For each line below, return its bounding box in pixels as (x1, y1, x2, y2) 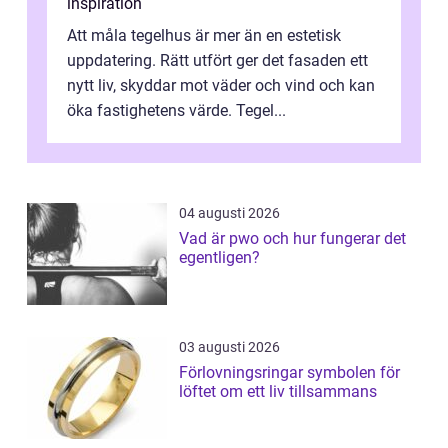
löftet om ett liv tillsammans (179, 381, 377, 401)
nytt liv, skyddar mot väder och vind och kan (67, 75, 375, 95)
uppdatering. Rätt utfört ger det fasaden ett (67, 50, 368, 70)
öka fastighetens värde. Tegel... (67, 100, 286, 120)
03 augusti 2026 (179, 338, 280, 355)
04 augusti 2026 (179, 204, 280, 221)
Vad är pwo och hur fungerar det (179, 228, 406, 248)
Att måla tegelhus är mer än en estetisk (67, 25, 341, 45)
